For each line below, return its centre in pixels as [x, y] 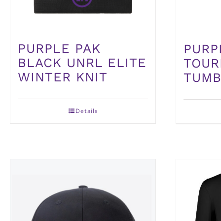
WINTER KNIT [63, 77]
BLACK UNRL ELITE [82, 63]
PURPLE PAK [59, 49]
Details [86, 111]
